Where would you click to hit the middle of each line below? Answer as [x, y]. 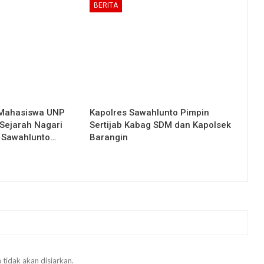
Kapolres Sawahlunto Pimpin [149, 113]
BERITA [105, 6]
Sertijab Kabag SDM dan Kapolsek [160, 125]
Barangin [108, 138]
